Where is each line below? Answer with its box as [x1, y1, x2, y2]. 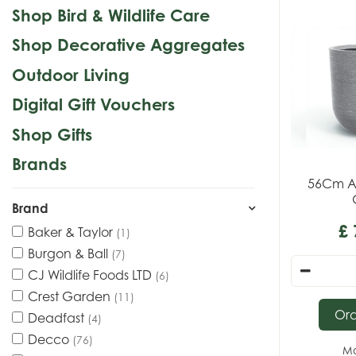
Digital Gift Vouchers [12, 94, 175, 114]
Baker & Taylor [28, 224, 116, 240]
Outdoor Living [12, 64, 130, 85]
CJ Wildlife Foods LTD [28, 267, 155, 283]
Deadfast [28, 310, 87, 326]
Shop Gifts [12, 123, 92, 145]
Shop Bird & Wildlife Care [12, 4, 210, 25]
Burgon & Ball [28, 246, 111, 261]
